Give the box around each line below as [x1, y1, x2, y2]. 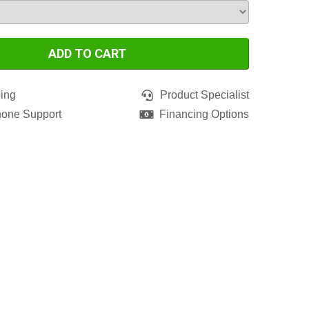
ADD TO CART [48, 46, 126, 61]
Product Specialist [160, 88, 249, 101]
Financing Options [159, 108, 249, 120]
